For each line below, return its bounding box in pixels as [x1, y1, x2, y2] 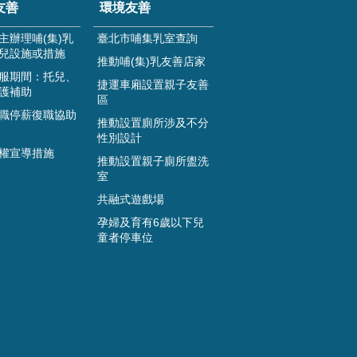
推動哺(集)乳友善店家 [97, 55, 206, 69]
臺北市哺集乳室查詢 [97, 32, 198, 45]
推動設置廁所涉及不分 [97, 116, 210, 130]
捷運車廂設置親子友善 [97, 78, 210, 92]
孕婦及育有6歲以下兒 [97, 216, 205, 229]
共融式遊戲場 [97, 193, 165, 206]
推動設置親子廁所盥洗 [97, 155, 210, 168]
